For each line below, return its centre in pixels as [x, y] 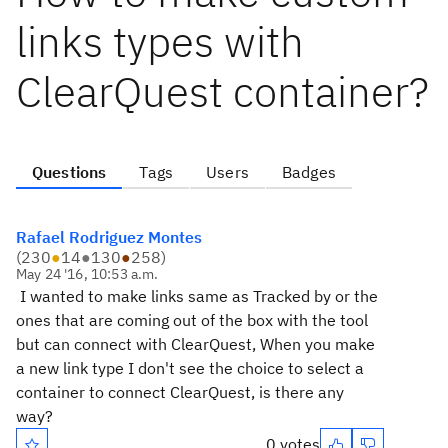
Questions [69, 172]
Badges [308, 172]
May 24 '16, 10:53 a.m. [87, 274]
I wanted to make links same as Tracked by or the [197, 296]
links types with [160, 41]
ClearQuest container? [222, 91]
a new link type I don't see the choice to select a [190, 368]
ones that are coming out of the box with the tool [192, 320]
